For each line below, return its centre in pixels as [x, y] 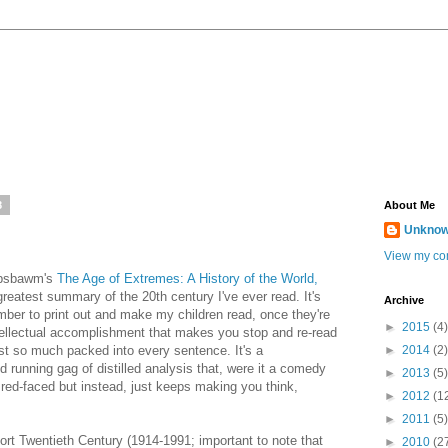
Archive [404, 300]
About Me [409, 205]
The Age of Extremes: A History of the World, [187, 278]
